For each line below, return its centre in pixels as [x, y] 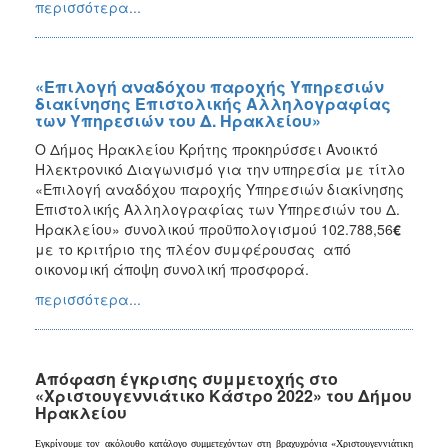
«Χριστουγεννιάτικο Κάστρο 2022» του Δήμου [223, 395]
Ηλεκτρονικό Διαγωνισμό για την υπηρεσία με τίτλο [220, 168]
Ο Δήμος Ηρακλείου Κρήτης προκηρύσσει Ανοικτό [206, 148]
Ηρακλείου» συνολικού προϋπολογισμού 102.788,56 [214, 228]
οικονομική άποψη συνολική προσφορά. [172, 268]
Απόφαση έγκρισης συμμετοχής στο [186, 378]
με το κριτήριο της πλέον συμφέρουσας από [193, 248]
